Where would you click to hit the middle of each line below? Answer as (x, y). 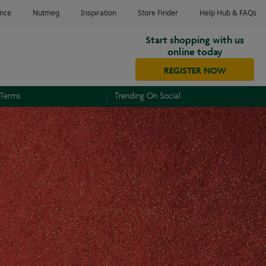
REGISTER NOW (195, 69)
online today (195, 50)
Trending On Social (148, 96)
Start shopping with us (195, 38)
